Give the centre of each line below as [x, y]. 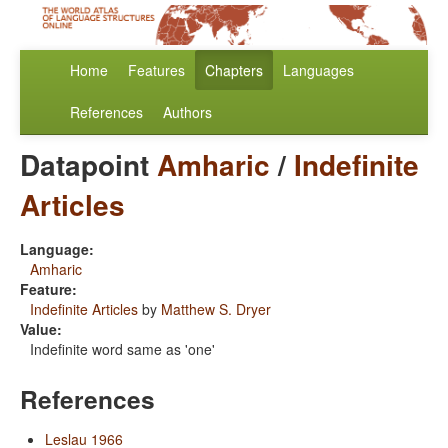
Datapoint [88, 165]
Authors [187, 112]
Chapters [234, 70]
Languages [318, 70]
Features [156, 70]
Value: [41, 329]
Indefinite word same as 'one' [122, 349]
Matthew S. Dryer [216, 309]
